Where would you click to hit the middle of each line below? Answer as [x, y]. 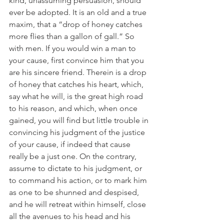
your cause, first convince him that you [77, 60]
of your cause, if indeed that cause [71, 144]
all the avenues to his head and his [71, 216]
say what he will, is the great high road [77, 96]
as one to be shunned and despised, [75, 192]
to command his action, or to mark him [79, 180]
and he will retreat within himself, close [78, 204]
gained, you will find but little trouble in [80, 120]
